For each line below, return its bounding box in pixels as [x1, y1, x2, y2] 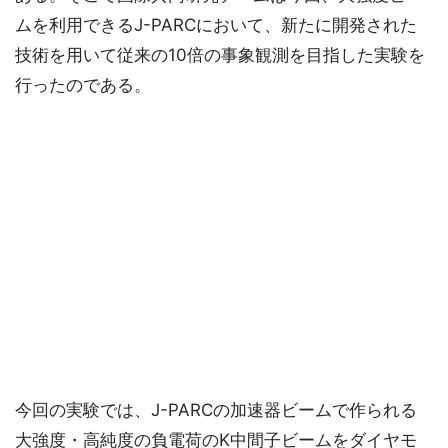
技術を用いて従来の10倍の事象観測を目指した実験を [15, 45, 425, 66]
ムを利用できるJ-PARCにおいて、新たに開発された [15, 15, 417, 36]
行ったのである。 [15, 75, 151, 96]
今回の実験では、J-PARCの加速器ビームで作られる [15, 400, 417, 421]
